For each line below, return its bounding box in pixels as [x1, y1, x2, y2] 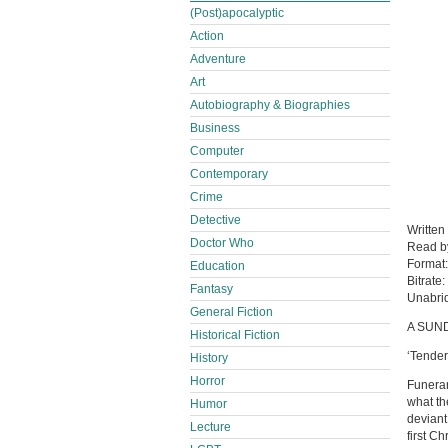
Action [190, 29, 224, 43]
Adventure [190, 52, 246, 66]
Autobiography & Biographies [190, 98, 350, 112]
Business [190, 121, 240, 135]
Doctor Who [190, 236, 254, 250]
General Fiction [190, 305, 273, 319]
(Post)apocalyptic [190, 6, 284, 20]
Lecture [190, 420, 231, 434]
